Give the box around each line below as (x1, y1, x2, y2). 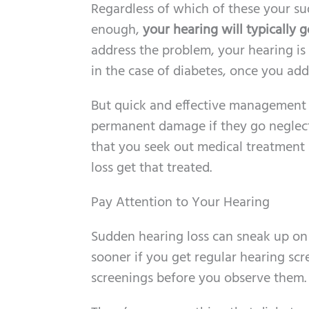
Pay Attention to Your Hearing (91, 192, 270, 214)
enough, (91, 19, 143, 41)
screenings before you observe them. (91, 268, 306, 290)
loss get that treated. (91, 157, 212, 179)
